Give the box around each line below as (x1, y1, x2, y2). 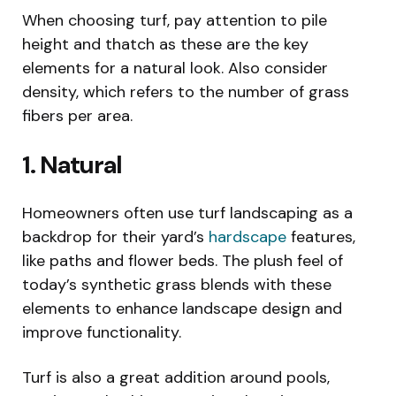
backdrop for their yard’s (22, 225, 209, 247)
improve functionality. (22, 321, 181, 343)
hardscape (209, 225, 286, 247)
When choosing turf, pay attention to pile (22, 9, 327, 31)
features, (286, 225, 355, 247)
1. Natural (22, 148, 122, 181)
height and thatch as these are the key (22, 33, 308, 55)
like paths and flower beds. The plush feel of (22, 249, 343, 271)
